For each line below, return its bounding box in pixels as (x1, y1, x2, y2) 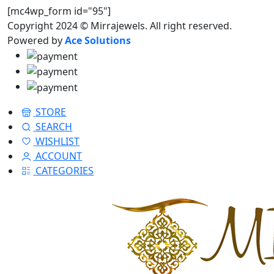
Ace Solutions (65, 34, 131, 47)
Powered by (7, 34, 65, 47)
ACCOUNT (35, 149, 83, 163)
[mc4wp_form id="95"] (7, 4, 111, 18)
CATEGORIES (35, 164, 94, 178)
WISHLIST (35, 135, 80, 149)
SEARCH (35, 120, 73, 134)
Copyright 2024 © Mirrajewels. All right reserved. (7, 19, 232, 32)
